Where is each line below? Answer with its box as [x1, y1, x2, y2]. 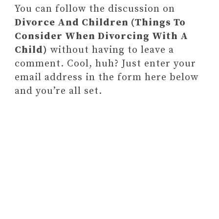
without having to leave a [47, 44, 174, 56]
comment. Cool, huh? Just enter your [15, 58, 196, 70]
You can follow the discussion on [15, 3, 175, 15]
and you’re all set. [15, 85, 102, 97]
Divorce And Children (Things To [15, 17, 186, 29]
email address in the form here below [15, 71, 198, 84]
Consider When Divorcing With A [15, 30, 188, 43]
